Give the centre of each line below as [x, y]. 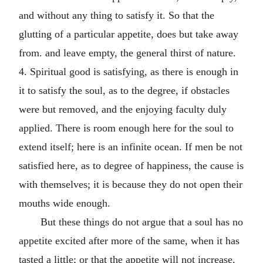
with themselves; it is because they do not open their [131, 184]
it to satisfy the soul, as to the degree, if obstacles [124, 90]
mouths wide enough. [65, 203]
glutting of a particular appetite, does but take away [129, 34]
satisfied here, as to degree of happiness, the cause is [131, 165]
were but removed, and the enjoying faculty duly [123, 109]
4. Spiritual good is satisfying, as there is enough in [129, 71]
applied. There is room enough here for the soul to [126, 128]
